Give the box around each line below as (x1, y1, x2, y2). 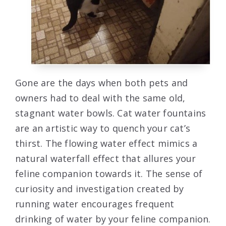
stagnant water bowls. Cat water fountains (15, 107, 206, 120)
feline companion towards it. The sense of (15, 167, 203, 180)
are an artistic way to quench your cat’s (15, 122, 191, 135)
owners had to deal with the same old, (15, 92, 186, 104)
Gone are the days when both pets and (15, 77, 188, 89)
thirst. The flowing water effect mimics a (15, 137, 198, 150)
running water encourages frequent (15, 198, 175, 210)
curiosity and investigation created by (15, 183, 184, 195)
